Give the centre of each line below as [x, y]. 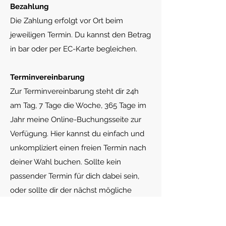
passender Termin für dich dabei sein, [75, 176]
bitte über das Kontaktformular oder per [79, 219]
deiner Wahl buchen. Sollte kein [66, 162]
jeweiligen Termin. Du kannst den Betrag [80, 35]
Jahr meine [31, 120]
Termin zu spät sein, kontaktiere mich [74, 205]
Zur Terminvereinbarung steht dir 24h [74, 92]
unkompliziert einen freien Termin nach [78, 148]
